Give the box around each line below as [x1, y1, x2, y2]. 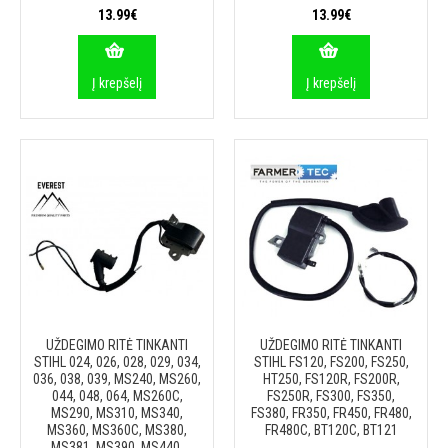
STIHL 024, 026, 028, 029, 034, [33, 354, 201, 370]
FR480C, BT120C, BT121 [264, 422, 398, 438]
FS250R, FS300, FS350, [267, 388, 395, 404]
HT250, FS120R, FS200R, [262, 371, 400, 387]
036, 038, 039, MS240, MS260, [33, 371, 201, 387]
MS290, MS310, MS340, [51, 405, 183, 421]
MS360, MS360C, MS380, [47, 422, 187, 438]
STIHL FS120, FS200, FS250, [253, 354, 409, 370]
